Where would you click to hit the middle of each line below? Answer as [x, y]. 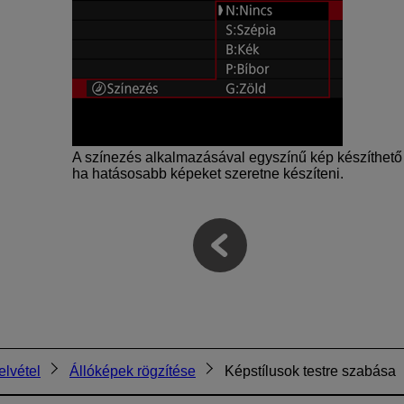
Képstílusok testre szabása [310, 371]
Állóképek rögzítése [133, 371]
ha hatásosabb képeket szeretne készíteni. [208, 173]
